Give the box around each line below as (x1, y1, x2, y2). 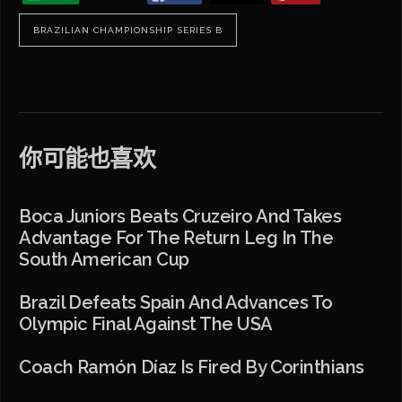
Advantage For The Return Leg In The (19, 226, 334, 249)
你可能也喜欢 (19, 144, 155, 172)
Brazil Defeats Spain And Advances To (19, 291, 333, 313)
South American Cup (19, 248, 189, 270)
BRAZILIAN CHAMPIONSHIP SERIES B (33, 24, 223, 35)
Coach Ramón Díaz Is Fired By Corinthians (19, 355, 364, 378)
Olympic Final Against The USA (19, 312, 273, 335)
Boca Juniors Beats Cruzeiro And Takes (19, 205, 342, 227)
